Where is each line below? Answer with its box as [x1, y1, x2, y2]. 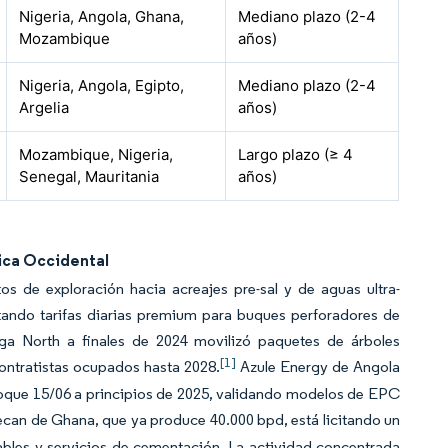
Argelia [19, 98, 70, 117]
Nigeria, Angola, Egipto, [19, 76, 185, 95]
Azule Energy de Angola [235, 357, 401, 376]
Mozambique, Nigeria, [19, 145, 174, 164]
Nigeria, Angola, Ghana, [19, 7, 185, 26]
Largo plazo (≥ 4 [238, 145, 354, 164]
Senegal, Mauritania [19, 167, 160, 186]
